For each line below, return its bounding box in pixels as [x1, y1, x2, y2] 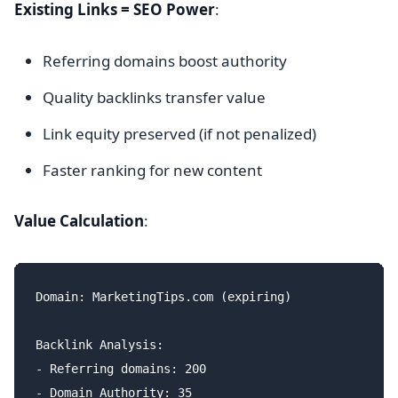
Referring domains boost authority [43, 51, 287, 71]
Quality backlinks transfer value [43, 87, 266, 107]
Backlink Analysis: [36, 338, 163, 352]
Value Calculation [14, 211, 144, 231]
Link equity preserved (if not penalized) [43, 123, 316, 144]
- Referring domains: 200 [36, 362, 206, 376]
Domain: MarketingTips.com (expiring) [36, 290, 291, 304]
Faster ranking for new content [43, 160, 262, 180]
